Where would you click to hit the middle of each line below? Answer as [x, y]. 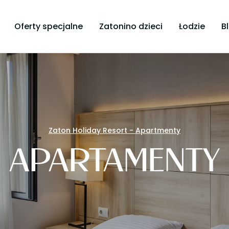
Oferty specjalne [48, 26]
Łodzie [192, 26]
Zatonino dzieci [131, 26]
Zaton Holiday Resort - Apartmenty [114, 130]
